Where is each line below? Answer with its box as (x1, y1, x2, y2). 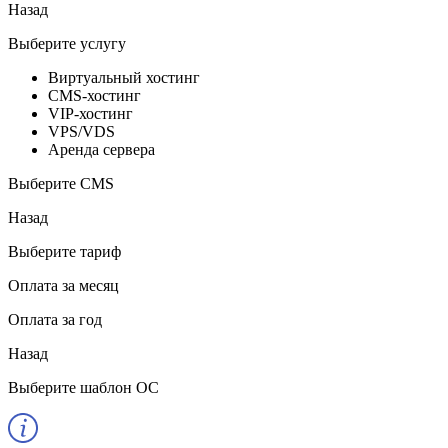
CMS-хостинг (48, 86, 141, 104)
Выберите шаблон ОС (8, 378, 159, 396)
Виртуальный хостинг (48, 68, 200, 86)
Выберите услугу (8, 34, 126, 52)
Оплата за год (8, 310, 102, 328)
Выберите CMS (8, 174, 114, 192)
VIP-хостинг (48, 104, 133, 122)
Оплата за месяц (8, 276, 119, 294)
